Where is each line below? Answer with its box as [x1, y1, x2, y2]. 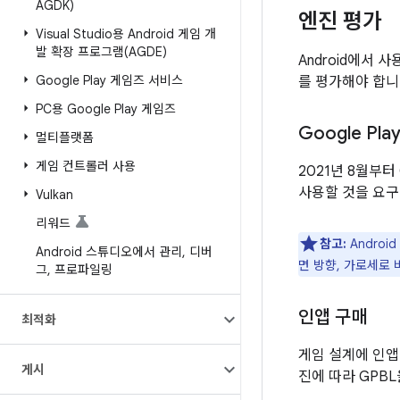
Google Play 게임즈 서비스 [36, 72, 183, 88]
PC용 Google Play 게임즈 [36, 101, 176, 117]
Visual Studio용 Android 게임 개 [36, 26, 216, 42]
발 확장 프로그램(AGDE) [36, 44, 167, 60]
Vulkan [36, 187, 73, 203]
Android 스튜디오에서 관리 [36, 244, 182, 260]
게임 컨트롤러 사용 [36, 158, 136, 174]
